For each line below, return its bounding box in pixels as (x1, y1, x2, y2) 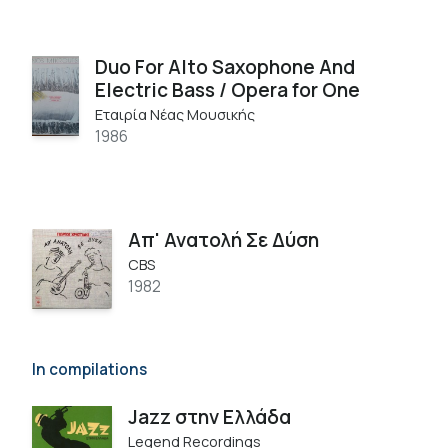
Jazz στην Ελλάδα (128, 403, 291, 430)
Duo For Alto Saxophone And (95, 53, 356, 80)
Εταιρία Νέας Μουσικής (95, 104, 256, 124)
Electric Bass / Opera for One (95, 76, 361, 103)
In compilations (32, 358, 147, 380)
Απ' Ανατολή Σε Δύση (128, 226, 319, 253)
